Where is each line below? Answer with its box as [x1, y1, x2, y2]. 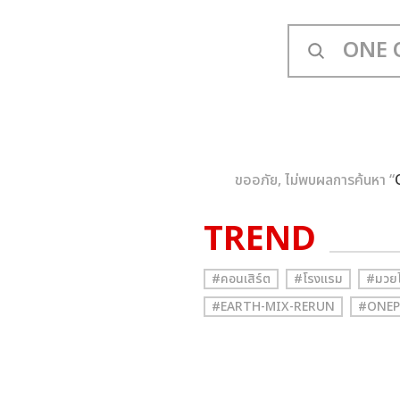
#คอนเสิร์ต [212, 270, 271, 288]
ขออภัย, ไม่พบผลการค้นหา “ [234, 170, 395, 191]
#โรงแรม [294, 270, 343, 288]
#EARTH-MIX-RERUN [212, 297, 335, 316]
